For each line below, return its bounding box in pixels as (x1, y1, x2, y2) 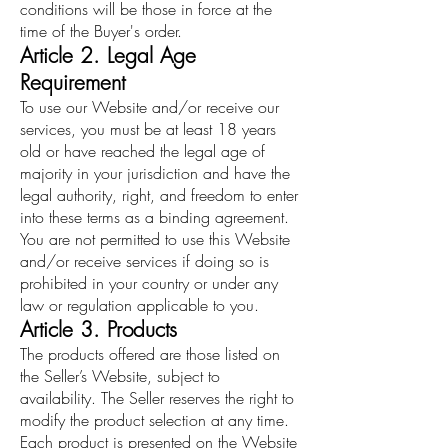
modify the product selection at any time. (20, 409, 289, 432)
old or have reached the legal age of (20, 140, 265, 163)
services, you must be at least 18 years (20, 118, 276, 141)
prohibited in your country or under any (20, 272, 278, 295)
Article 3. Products (20, 316, 177, 344)
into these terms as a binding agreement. (20, 206, 289, 229)
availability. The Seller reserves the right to (20, 387, 294, 410)
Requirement (20, 69, 125, 97)
